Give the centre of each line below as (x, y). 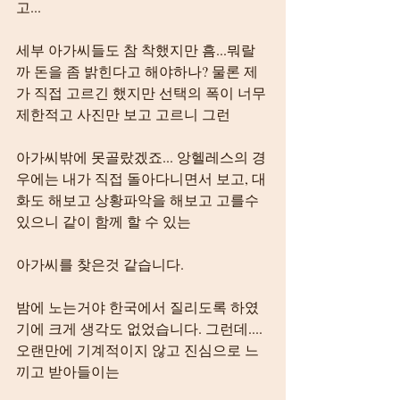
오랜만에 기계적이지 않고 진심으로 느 (137, 350)
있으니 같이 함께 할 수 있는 (104, 221)
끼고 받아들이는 (68, 371)
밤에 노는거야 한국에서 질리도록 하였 (137, 307)
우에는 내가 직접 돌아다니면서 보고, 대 (141, 178)
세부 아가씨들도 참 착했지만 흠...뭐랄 (136, 50)
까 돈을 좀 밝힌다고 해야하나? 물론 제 (137, 71)
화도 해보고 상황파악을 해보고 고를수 (139, 200)
